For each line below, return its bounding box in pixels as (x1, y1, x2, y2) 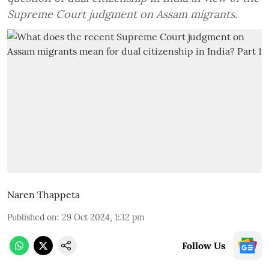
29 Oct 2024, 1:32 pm (62, 211, 145, 223)
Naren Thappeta (7, 188, 80, 201)
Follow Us (182, 239, 226, 252)
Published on (7, 211, 57, 223)
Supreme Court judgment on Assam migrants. (7, 7, 237, 21)
